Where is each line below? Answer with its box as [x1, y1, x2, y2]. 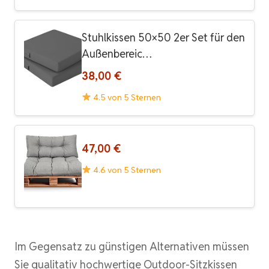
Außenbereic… [82, 46, 152, 61]
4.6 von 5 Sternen [91, 164, 161, 175]
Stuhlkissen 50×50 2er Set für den [82, 30, 245, 44]
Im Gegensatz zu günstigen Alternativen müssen [14, 239, 249, 253]
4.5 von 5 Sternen [91, 91, 161, 103]
